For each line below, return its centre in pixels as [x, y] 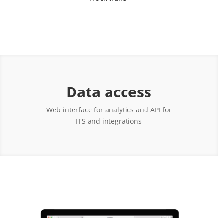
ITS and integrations [109, 121]
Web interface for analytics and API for [109, 109]
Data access [109, 91]
